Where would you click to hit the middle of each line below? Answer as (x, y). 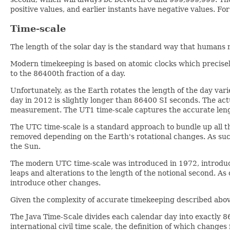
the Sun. (25, 147)
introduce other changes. (55, 183)
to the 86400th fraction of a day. (68, 74)
